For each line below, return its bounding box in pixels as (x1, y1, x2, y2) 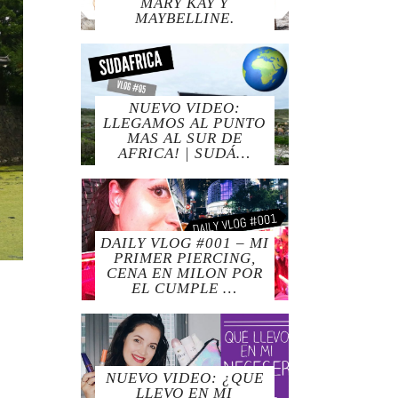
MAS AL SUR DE (126, 130, 243, 147)
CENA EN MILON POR (106, 265, 263, 283)
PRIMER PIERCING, (113, 250, 256, 267)
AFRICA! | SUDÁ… (118, 145, 251, 163)
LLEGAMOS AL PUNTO (103, 115, 267, 132)
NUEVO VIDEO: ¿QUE (105, 370, 264, 386)
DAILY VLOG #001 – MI (99, 235, 269, 252)
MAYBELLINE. (134, 10, 235, 28)
